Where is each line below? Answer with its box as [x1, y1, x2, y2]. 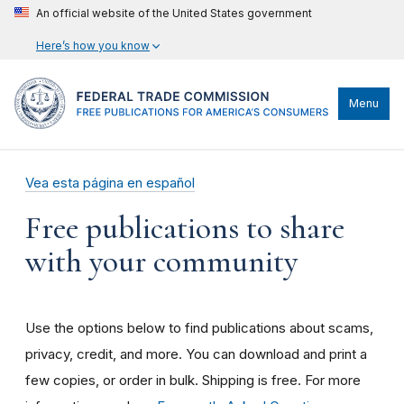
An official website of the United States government [36, 6, 312, 20]
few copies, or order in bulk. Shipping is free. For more [25, 371, 361, 389]
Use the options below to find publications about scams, [25, 318, 373, 336]
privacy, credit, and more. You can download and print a [25, 344, 367, 363]
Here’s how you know [36, 39, 150, 52]
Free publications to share [25, 208, 344, 247]
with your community [25, 242, 298, 280]
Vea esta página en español [25, 174, 195, 191]
